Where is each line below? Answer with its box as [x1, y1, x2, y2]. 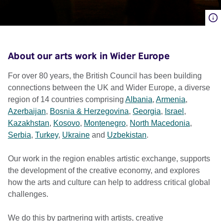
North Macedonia [130, 119, 190, 127]
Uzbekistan [107, 131, 147, 139]
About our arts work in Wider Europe [8, 50, 170, 61]
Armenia [156, 95, 185, 104]
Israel [165, 107, 184, 115]
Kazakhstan [8, 119, 49, 127]
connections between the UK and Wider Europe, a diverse [8, 83, 210, 92]
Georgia [133, 107, 161, 115]
